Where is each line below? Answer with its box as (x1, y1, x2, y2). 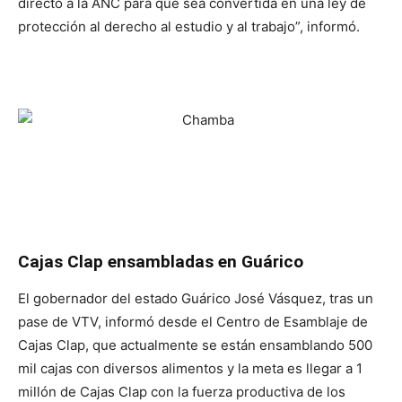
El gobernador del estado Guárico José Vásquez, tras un (18, 290, 373, 307)
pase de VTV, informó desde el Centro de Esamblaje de (18, 313, 368, 330)
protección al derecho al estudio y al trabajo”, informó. (18, 18, 360, 35)
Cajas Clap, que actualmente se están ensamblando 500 (18, 336, 372, 354)
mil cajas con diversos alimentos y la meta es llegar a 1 (18, 360, 363, 377)
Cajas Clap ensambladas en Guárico (18, 251, 303, 272)
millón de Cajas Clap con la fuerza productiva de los (18, 383, 345, 400)
